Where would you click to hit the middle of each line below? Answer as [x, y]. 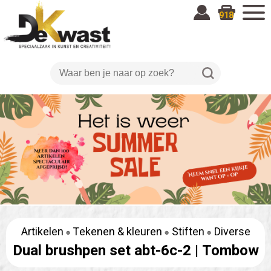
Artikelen [42, 232]
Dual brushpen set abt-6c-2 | [107, 250]
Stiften [188, 232]
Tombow [230, 250]
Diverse [232, 232]
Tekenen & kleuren [117, 232]
